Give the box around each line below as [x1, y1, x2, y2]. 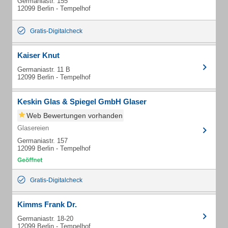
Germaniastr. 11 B [17, 66, 70, 73]
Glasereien [17, 124, 49, 132]
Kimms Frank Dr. [17, 200, 77, 209]
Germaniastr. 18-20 [17, 215, 73, 222]
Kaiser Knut [17, 51, 60, 60]
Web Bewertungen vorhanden [26, 111, 123, 120]
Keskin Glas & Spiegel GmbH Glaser [17, 97, 147, 106]
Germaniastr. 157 [17, 137, 68, 145]
